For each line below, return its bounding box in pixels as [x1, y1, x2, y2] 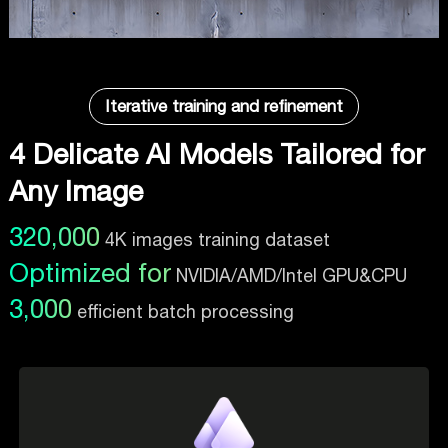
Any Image [8, 174, 143, 208]
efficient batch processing [71, 301, 294, 323]
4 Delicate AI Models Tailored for [8, 137, 425, 171]
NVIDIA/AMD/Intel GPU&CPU [170, 265, 407, 287]
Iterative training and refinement [104, 96, 343, 117]
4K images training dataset [99, 229, 330, 251]
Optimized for [8, 257, 171, 289]
